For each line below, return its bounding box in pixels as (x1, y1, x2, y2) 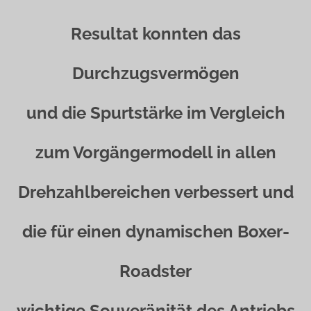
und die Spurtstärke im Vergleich (26, 103, 285, 123)
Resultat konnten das (70, 24, 241, 44)
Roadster (119, 261, 192, 281)
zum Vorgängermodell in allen (35, 142, 276, 162)
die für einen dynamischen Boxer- (22, 221, 289, 242)
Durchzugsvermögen (72, 63, 239, 83)
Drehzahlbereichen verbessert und (17, 182, 294, 202)
